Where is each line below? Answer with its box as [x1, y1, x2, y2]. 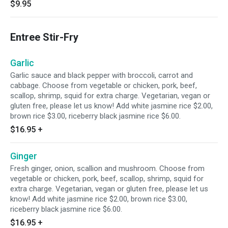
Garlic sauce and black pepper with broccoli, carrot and [10, 71, 193, 80]
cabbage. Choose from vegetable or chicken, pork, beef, [10, 81, 197, 90]
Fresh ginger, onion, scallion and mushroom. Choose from [10, 164, 205, 173]
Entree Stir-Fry [10, 31, 78, 43]
